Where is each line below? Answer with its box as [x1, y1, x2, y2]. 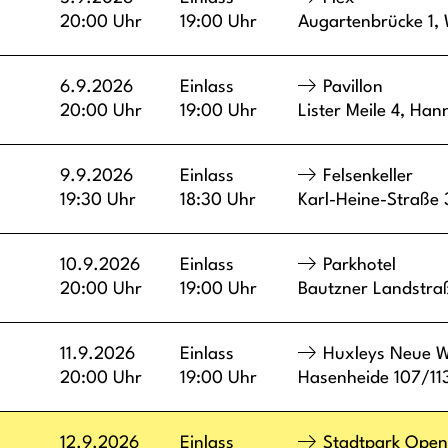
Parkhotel [323, 256, 396, 274]
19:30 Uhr [60, 191, 136, 209]
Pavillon [323, 78, 383, 96]
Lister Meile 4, [298, 102, 410, 120]
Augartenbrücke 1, [298, 13, 444, 31]
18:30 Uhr [180, 191, 256, 209]
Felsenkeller [323, 167, 413, 185]
